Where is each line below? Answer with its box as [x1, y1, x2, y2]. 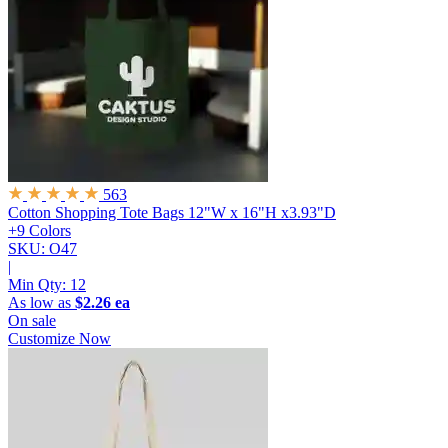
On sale [8, 312, 56, 330]
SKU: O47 [8, 240, 77, 258]
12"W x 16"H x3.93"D [188, 204, 336, 222]
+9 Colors [8, 222, 71, 240]
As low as [8, 294, 75, 312]
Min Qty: [8, 276, 70, 294]
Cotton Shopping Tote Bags [8, 204, 184, 222]
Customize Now [8, 330, 111, 348]
